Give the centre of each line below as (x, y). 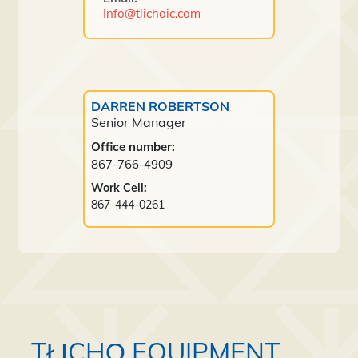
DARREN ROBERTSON (160, 106)
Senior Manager (139, 122)
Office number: (133, 146)
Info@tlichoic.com (152, 13)
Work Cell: (119, 187)
